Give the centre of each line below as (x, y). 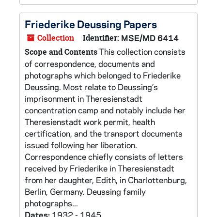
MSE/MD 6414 (150, 38)
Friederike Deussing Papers (91, 24)
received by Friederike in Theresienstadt (100, 168)
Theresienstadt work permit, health (90, 122)
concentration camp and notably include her (105, 110)
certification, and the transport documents (104, 133)
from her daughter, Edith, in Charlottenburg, (106, 180)
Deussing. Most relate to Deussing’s (91, 87)
